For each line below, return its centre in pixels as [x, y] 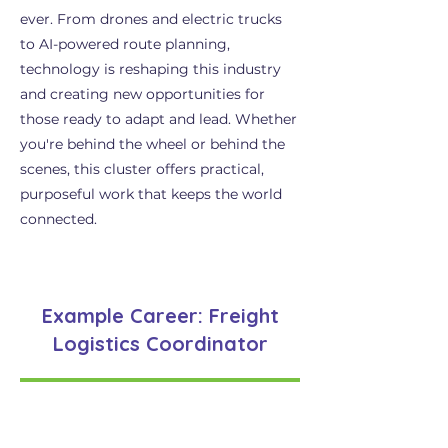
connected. [58, 219]
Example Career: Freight [160, 315]
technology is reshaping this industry [150, 69]
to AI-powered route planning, [125, 44]
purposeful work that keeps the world [151, 194]
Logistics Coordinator [160, 343]
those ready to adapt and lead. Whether [158, 119]
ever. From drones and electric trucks [151, 19]
